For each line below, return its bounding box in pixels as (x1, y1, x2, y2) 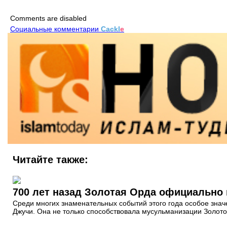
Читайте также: (13, 154, 88, 165)
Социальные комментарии (10, 25, 101, 33)
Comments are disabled (10, 14, 87, 22)
